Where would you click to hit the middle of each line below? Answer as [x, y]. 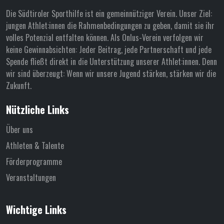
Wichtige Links [36, 210]
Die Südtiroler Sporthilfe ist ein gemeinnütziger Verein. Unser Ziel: [109, 14]
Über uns [19, 130]
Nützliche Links [37, 110]
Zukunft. [19, 86]
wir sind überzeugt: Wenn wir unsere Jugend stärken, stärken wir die [111, 74]
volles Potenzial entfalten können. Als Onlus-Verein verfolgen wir [105, 38]
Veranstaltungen [31, 178]
